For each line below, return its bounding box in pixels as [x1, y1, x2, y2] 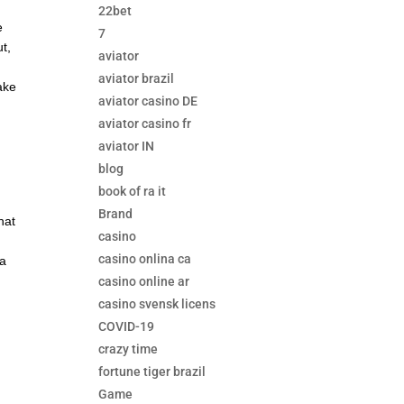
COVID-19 [98, 319, 155, 335]
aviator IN [98, 139, 155, 154]
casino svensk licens [98, 297, 216, 312]
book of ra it [98, 184, 167, 199]
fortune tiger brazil [98, 364, 207, 380]
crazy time [98, 342, 159, 357]
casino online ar [98, 274, 190, 289]
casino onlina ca [98, 252, 192, 267]
